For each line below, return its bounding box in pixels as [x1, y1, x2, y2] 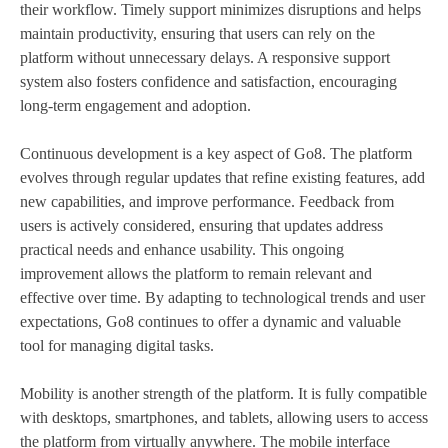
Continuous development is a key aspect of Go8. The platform [20, 145, 412, 163]
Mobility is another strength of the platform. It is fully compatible [20, 385, 427, 403]
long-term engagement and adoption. [20, 97, 251, 115]
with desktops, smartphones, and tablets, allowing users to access [20, 409, 428, 427]
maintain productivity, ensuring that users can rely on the [20, 25, 375, 43]
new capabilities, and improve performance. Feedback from [20, 193, 394, 211]
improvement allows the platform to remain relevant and [20, 265, 372, 283]
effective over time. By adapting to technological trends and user [20, 289, 425, 307]
